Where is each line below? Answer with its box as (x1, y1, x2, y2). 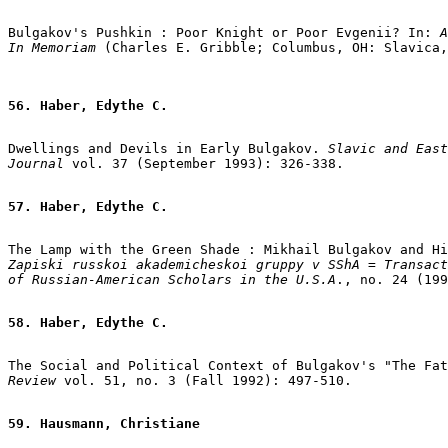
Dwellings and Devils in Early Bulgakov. (8, 140, 320, 156)
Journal (8, 155, 64, 171)
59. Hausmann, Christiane (8, 415, 200, 431)
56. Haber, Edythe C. (8, 97, 168, 113)
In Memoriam (8, 39, 96, 55)
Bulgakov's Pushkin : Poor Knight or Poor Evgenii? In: (8, 24, 440, 40)
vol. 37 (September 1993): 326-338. (64, 155, 344, 171)
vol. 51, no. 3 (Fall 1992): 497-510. (56, 372, 352, 388)
